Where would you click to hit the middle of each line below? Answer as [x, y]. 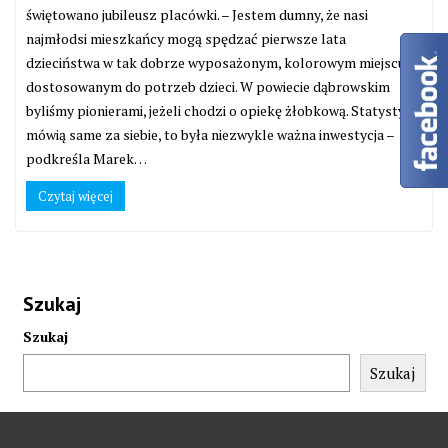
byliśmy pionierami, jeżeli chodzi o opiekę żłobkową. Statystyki [221, 110]
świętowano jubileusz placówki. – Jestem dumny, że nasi [197, 14]
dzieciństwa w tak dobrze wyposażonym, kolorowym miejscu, [217, 62]
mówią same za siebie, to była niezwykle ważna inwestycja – [210, 134]
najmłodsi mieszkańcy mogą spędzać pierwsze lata [186, 38]
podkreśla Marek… [86, 158]
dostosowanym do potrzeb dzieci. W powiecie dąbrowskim [208, 86]
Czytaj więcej [75, 195]
